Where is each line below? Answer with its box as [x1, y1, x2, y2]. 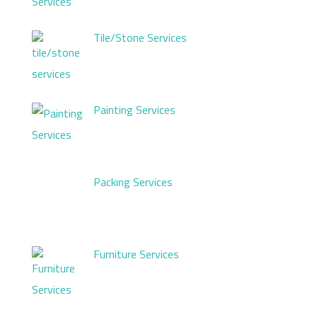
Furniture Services [93, 245, 179, 263]
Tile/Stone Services [93, 29, 187, 47]
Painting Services [93, 101, 175, 119]
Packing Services [93, 173, 173, 190]
